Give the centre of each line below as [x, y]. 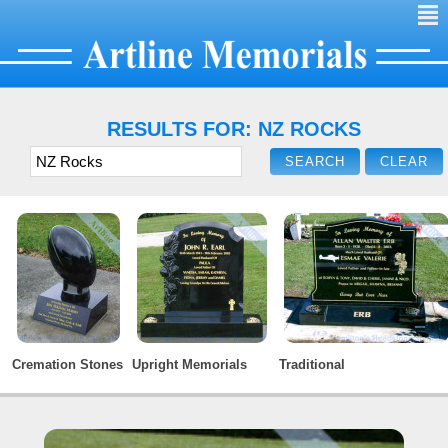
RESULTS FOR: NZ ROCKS [234, 129]
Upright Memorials [189, 364]
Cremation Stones [67, 364]
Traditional [312, 364]
